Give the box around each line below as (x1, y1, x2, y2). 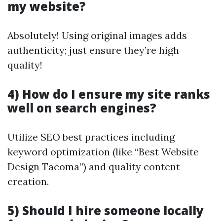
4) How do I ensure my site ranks (7, 86, 210, 103)
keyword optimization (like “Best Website (7, 146, 199, 158)
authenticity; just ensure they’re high (7, 44, 179, 57)
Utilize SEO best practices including (7, 131, 175, 144)
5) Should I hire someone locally (7, 202, 204, 219)
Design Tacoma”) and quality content (7, 160, 180, 173)
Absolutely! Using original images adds (7, 29, 187, 42)
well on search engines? (7, 100, 156, 116)
